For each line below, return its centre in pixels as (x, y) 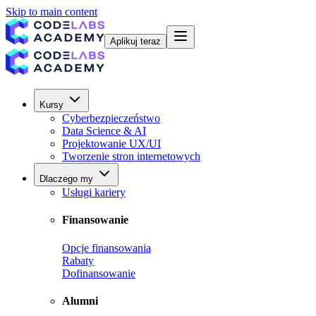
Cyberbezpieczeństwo (111, 118)
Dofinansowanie (99, 273)
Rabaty (78, 260)
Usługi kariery (94, 192)
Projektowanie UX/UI (111, 144)
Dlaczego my (66, 179)
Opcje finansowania (107, 248)
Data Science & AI (104, 131)
